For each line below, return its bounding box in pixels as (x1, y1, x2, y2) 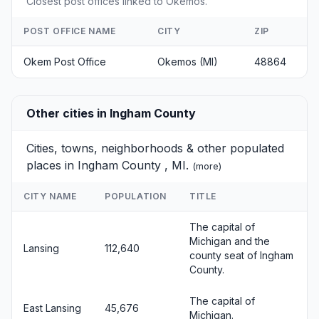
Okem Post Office (23, 55, 106, 68)
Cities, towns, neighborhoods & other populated (26, 140, 284, 155)
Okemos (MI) (157, 55, 218, 68)
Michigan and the (189, 234, 270, 247)
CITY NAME (23, 190, 77, 202)
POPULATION (105, 190, 167, 202)
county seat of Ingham (189, 249, 293, 261)
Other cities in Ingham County (26, 105, 196, 120)
